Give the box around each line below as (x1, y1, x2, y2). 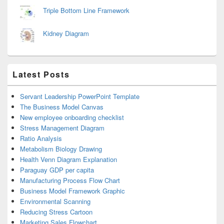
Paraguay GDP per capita (20, 164, 94, 174)
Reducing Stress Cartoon (20, 206, 92, 216)
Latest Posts (12, 68, 70, 80)
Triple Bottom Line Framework (43, 5, 129, 15)
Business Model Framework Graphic (20, 185, 125, 195)
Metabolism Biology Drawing (20, 143, 102, 153)
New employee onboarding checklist (20, 112, 124, 122)
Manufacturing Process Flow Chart (20, 175, 120, 185)
